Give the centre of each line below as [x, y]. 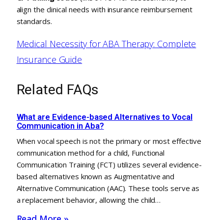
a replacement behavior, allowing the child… [89, 200]
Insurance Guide [49, 59]
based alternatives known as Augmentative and [96, 176]
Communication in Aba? [60, 125]
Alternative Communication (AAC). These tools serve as [108, 188]
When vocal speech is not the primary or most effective [109, 141]
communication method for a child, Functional [91, 152]
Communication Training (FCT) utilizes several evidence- [109, 164]
